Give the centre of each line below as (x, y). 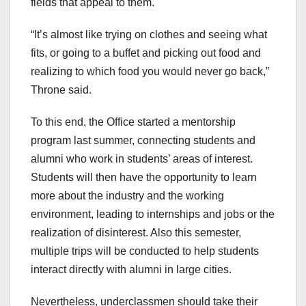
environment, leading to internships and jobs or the (153, 214)
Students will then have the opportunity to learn (144, 178)
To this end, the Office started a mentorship (133, 122)
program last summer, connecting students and (143, 141)
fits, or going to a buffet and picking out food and (146, 53)
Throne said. (61, 90)
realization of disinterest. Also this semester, (136, 233)
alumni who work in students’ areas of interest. (142, 159)
